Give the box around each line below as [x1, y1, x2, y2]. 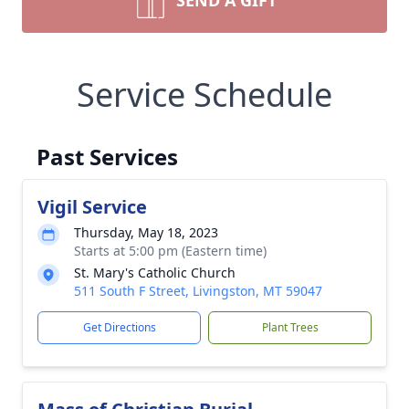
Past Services [37, 142, 178, 172]
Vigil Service [37, 194, 147, 219]
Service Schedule [77, 72, 332, 117]
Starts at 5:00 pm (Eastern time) [74, 242, 267, 259]
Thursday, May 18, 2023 [74, 224, 218, 241]
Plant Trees [261, 320, 319, 335]
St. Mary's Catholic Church [74, 264, 236, 281]
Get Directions [82, 320, 156, 335]
